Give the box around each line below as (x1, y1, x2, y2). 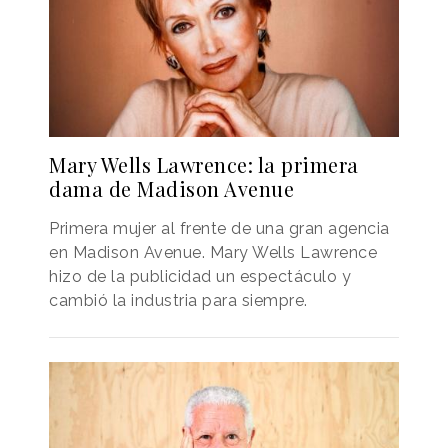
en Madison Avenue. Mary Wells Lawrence (49, 242, 377, 262)
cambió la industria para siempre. (49, 290, 308, 310)
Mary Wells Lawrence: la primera (49, 150, 359, 178)
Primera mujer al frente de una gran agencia (49, 218, 390, 238)
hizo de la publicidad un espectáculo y (49, 266, 351, 286)
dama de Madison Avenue (49, 174, 294, 202)
